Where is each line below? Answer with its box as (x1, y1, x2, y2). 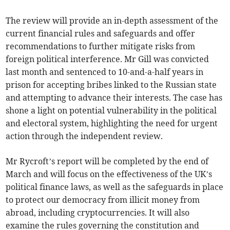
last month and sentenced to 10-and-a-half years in (6, 67, 204, 78)
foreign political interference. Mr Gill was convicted (6, 54, 209, 65)
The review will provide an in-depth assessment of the (6, 15, 219, 26)
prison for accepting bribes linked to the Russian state (6, 80, 217, 90)
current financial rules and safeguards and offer (6, 28, 196, 39)
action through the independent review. (6, 131, 163, 142)
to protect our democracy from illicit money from (6, 195, 200, 205)
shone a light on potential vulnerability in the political (6, 105, 217, 116)
